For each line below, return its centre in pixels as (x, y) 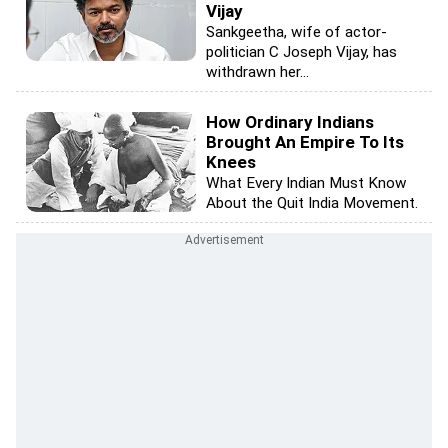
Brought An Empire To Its (305, 141)
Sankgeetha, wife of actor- (296, 31)
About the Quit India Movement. (312, 202)
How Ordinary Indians (290, 121)
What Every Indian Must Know (306, 182)
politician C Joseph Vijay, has (301, 51)
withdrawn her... (257, 71)
